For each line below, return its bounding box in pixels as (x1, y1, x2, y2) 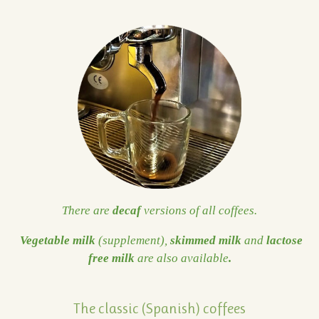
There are (62, 203, 113, 217)
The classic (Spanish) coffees (73, 298, 246, 317)
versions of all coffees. (141, 203, 257, 217)
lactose (263, 234, 303, 248)
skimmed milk (169, 234, 241, 248)
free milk (88, 251, 137, 266)
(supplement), (95, 234, 170, 248)
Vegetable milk (19, 234, 95, 248)
